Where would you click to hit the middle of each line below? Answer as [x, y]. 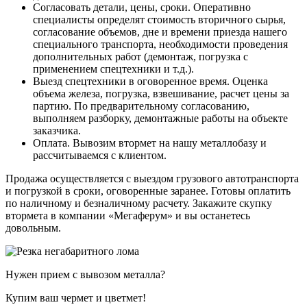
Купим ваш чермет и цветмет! [76, 298]
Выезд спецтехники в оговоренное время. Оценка [150, 82]
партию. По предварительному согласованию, [141, 106]
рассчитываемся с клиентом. [100, 156]
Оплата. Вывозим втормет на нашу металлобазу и [150, 143]
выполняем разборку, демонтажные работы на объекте [160, 119]
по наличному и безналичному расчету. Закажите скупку [139, 204]
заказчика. [57, 131]
